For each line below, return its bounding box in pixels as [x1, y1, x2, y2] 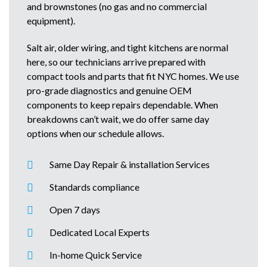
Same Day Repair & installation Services [49, 158, 210, 170]
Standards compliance [49, 181, 139, 193]
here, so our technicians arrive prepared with [27, 55, 206, 67]
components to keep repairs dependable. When [27, 98, 218, 110]
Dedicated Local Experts [49, 226, 150, 238]
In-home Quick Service [49, 249, 142, 260]
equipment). [27, 15, 75, 27]
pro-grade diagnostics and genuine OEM [27, 84, 192, 96]
